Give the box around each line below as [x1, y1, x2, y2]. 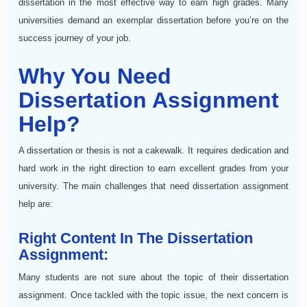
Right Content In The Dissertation [19, 229, 253, 247]
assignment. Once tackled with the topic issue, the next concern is [19, 289, 288, 300]
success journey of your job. [19, 32, 131, 43]
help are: [19, 198, 53, 209]
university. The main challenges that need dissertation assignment [19, 180, 288, 191]
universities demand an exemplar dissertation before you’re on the [19, 14, 288, 25]
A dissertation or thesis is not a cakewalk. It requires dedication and [19, 145, 288, 156]
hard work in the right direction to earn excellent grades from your [19, 162, 288, 173]
